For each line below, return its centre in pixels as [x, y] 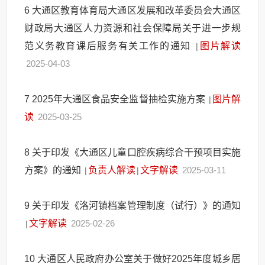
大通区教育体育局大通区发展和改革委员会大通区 [137, 10]
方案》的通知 [54, 170]
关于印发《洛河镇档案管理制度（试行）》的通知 [137, 205]
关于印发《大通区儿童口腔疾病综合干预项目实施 [137, 152]
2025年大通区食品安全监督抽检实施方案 [120, 99]
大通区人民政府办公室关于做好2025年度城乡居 [139, 258]
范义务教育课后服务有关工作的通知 [109, 46]
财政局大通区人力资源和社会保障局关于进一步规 [132, 28]
